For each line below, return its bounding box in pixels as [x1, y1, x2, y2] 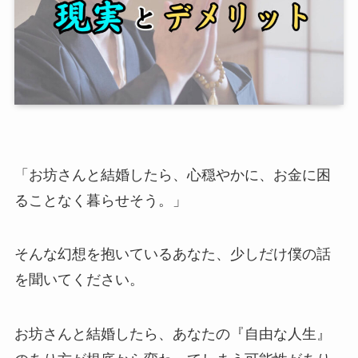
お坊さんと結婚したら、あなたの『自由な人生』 [14, 326, 331, 343]
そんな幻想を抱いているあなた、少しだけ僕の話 [14, 246, 331, 263]
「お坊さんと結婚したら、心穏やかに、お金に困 [14, 166, 331, 183]
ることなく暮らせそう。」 [14, 192, 187, 209]
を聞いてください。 [14, 272, 144, 288]
